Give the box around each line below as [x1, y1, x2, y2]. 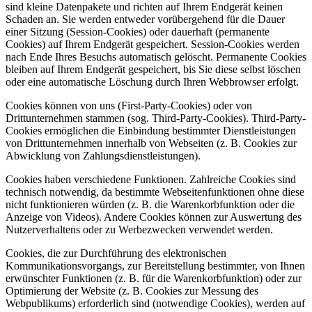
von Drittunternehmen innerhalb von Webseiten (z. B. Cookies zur [6, 136, 297, 149]
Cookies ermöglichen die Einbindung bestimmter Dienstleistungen [6, 124, 296, 136]
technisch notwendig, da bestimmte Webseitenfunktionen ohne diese [6, 185, 304, 198]
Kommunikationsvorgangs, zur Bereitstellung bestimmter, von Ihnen [6, 259, 305, 272]
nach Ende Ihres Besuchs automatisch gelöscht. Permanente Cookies [6, 50, 306, 63]
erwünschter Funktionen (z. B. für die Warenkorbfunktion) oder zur [6, 272, 302, 284]
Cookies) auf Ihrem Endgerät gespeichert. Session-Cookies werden [6, 38, 299, 50]
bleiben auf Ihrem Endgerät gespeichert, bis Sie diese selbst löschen [6, 63, 301, 75]
